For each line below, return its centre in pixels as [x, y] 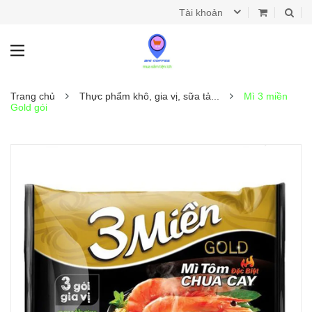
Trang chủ [33, 96]
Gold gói [29, 107]
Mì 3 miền [266, 96]
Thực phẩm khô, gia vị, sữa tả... [149, 96]
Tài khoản [201, 13]
